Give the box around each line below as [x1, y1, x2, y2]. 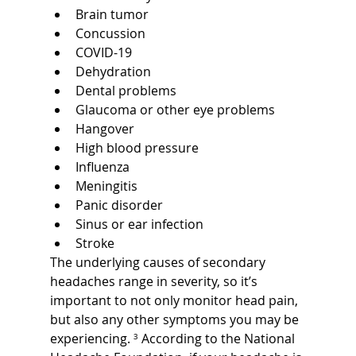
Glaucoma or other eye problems [75, 100, 275, 118]
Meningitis [75, 176, 137, 195]
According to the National [137, 329, 298, 347]
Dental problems [75, 81, 176, 99]
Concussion [75, 24, 145, 42]
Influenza [75, 157, 130, 176]
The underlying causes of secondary [49, 253, 269, 271]
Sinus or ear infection [75, 215, 203, 233]
